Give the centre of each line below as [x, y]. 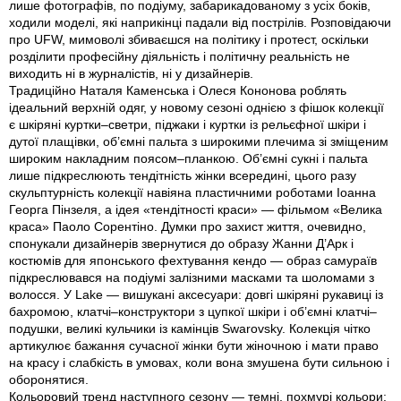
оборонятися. [49, 380]
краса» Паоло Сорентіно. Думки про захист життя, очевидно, [188, 227]
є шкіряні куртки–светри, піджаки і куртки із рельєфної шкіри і [188, 125]
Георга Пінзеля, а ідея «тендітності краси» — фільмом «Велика [196, 210]
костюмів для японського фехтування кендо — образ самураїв [193, 261]
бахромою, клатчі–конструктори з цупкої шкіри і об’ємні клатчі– [193, 312]
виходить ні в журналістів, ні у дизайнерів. [131, 74]
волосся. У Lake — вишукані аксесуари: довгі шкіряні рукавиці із [196, 295]
